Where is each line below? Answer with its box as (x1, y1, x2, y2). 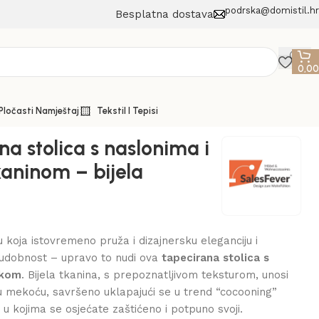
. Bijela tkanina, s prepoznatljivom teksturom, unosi (21, 268, 289, 281)
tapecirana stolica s (162, 251, 270, 264)
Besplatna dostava (115, 8, 214, 21)
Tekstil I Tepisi (97, 105, 158, 116)
